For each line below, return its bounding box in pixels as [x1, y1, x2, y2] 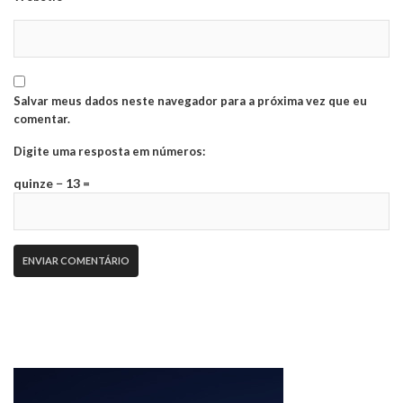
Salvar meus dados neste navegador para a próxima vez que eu [13, 93, 367, 108]
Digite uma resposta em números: [13, 143, 205, 158]
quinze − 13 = [13, 175, 90, 191]
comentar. [13, 111, 70, 126]
